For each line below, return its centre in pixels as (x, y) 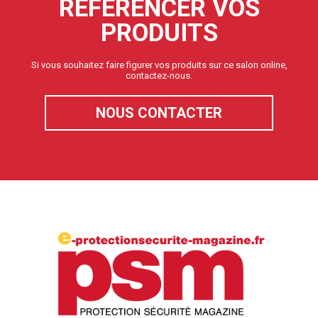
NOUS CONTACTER (159, 113)
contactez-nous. (159, 75)
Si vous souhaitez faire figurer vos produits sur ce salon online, (159, 65)
